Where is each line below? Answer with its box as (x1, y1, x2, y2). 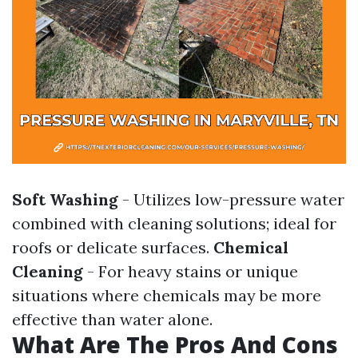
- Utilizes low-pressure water (118, 189, 344, 209)
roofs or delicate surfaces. (12, 237, 213, 257)
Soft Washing (12, 189, 118, 209)
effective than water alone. (12, 309, 213, 329)
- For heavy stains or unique (83, 261, 298, 281)
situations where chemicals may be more (12, 285, 321, 305)
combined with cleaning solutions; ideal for (12, 213, 336, 233)
